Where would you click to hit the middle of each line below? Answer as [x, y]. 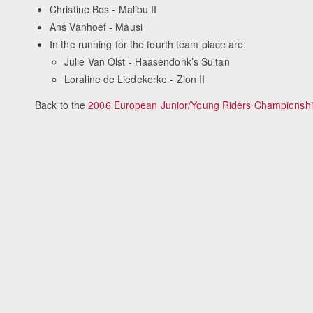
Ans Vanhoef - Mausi [96, 27]
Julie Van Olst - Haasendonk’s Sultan [147, 62]
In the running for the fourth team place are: [148, 44]
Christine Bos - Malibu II [103, 9]
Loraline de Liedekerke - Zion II [135, 79]
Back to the [62, 104]
